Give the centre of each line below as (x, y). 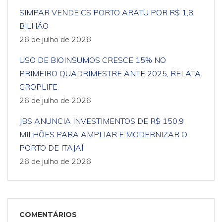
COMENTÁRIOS (48, 215)
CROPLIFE (38, 87)
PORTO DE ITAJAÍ (51, 148)
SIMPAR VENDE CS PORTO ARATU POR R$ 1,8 (106, 12)
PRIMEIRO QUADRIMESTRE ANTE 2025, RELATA (110, 73)
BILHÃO (34, 26)
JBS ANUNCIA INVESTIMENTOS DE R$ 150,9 (102, 121)
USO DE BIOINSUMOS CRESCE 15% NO (93, 60)
